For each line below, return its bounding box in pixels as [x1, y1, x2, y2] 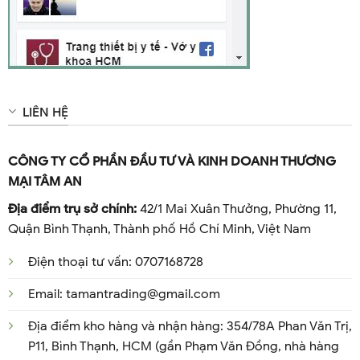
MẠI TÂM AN [7, 174, 82, 190]
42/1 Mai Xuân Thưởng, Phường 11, [136, 201, 337, 218]
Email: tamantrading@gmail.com [27, 286, 220, 303]
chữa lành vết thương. [14, 7, 143, 24]
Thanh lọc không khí [14, 27, 132, 44]
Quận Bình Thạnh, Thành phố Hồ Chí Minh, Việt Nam [7, 221, 311, 238]
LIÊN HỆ [22, 104, 68, 121]
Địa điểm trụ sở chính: [7, 201, 137, 218]
